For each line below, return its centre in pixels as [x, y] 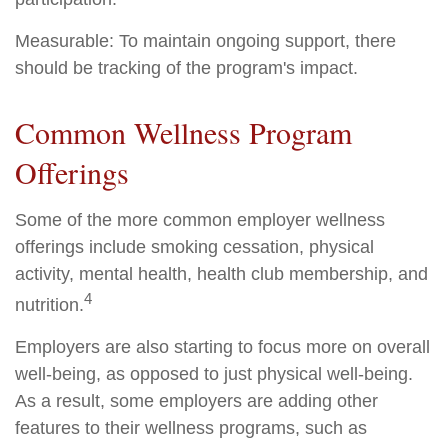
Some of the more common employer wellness [200, 220]
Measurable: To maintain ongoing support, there [205, 41]
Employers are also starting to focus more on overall [222, 347]
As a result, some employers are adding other [196, 401]
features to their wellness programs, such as [191, 428]
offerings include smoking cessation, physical [194, 247]
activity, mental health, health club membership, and [221, 274]
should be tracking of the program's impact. [186, 68]
